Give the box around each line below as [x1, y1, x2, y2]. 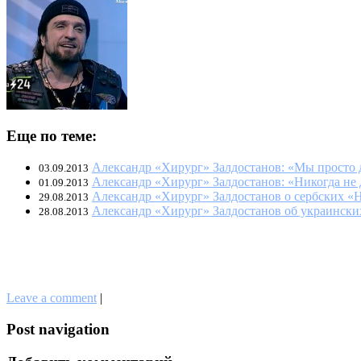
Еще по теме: [6, 127, 97, 145]
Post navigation [6, 320, 110, 338]
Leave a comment [6, 291, 97, 305]
